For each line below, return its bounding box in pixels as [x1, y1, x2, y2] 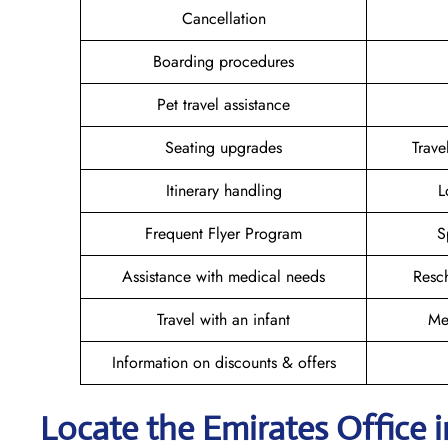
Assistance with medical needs [122, 264, 325, 288]
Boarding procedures [153, 49, 294, 73]
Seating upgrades [165, 135, 282, 159]
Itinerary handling [165, 178, 282, 202]
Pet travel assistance [157, 92, 290, 116]
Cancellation [181, 6, 266, 30]
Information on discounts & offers [111, 350, 336, 374]
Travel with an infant [157, 307, 290, 331]
